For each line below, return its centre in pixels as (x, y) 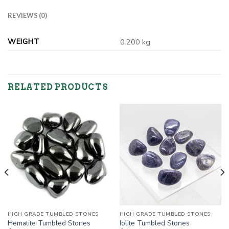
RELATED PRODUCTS (58, 87)
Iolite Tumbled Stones (154, 223)
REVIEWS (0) (27, 15)
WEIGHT (24, 41)
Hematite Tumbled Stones (49, 223)
